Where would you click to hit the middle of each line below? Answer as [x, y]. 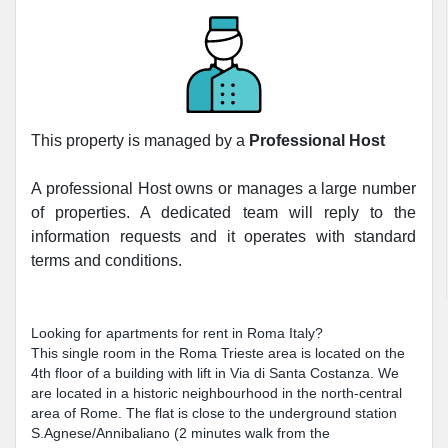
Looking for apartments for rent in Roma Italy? [177, 333]
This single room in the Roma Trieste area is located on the [218, 353]
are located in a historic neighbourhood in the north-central [216, 393]
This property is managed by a [140, 140]
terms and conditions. [106, 260]
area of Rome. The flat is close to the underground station [214, 413]
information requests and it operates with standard [223, 236]
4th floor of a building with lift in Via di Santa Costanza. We [215, 373]
